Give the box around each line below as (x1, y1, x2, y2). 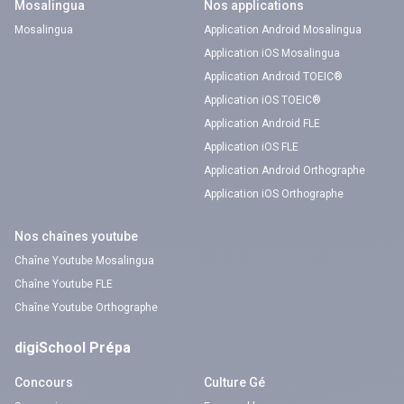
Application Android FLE (204, 117, 320, 130)
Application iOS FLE (204, 141, 298, 153)
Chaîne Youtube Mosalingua (14, 254, 154, 267)
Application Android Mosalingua (204, 23, 362, 36)
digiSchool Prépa (14, 339, 131, 356)
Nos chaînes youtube (14, 229, 138, 243)
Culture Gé (204, 375, 265, 390)
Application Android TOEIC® (204, 70, 343, 83)
